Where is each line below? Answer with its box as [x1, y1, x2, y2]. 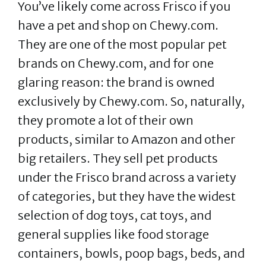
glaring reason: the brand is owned [18, 75, 214, 90]
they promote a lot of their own [18, 113, 194, 128]
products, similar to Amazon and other [18, 132, 236, 147]
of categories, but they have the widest [18, 189, 236, 204]
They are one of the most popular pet [18, 37, 227, 52]
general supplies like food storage [18, 227, 209, 242]
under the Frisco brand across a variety [18, 170, 236, 185]
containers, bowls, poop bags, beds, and [18, 246, 245, 261]
